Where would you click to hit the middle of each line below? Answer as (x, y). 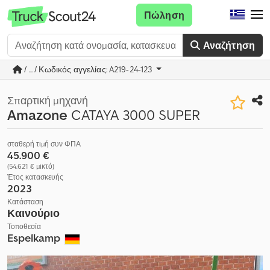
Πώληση (164, 15)
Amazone (37, 115)
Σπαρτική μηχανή (48, 100)
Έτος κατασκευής (35, 177)
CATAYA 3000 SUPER (134, 115)
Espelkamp (35, 238)
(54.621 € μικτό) (31, 166)
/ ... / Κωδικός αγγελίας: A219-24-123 (88, 69)
